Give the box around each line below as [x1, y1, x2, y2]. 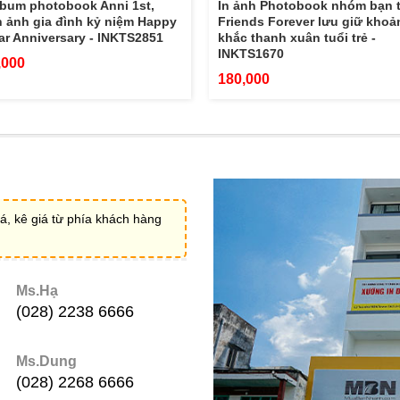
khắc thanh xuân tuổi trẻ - [218, 29, 376, 45]
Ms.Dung [16, 354, 78, 370]
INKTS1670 [218, 46, 284, 61]
